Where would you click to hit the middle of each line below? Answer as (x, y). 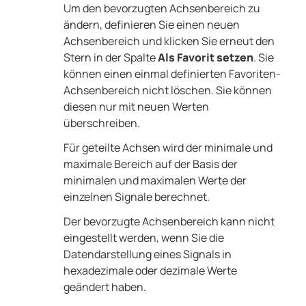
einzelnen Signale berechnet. (136, 197)
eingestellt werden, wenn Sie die (143, 238)
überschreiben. (101, 123)
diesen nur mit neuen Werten (136, 107)
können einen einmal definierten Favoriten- (172, 74)
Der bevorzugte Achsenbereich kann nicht (169, 222)
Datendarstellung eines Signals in (147, 254)
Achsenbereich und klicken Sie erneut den (169, 41)
